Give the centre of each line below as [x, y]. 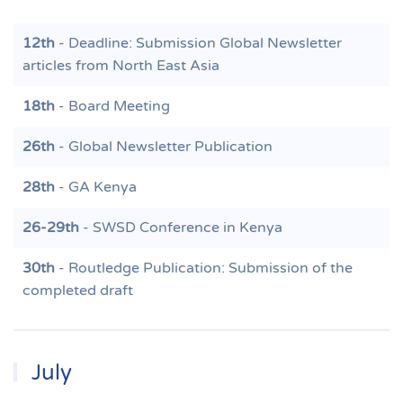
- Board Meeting [112, 106]
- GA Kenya [96, 187]
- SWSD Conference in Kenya [181, 228]
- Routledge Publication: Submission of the [204, 268]
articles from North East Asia [121, 66]
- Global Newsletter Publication [164, 147]
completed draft [78, 291]
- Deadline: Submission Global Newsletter [198, 43]
